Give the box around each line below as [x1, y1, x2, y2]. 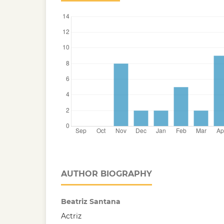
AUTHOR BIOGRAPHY [61, 168, 152, 178]
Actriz [61, 211, 81, 220]
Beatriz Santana [61, 196, 120, 206]
